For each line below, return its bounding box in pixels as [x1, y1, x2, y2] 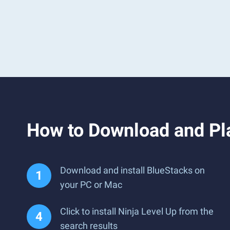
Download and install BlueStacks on [60, 165, 205, 176]
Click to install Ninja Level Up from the [60, 206, 214, 217]
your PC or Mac [60, 179, 122, 190]
